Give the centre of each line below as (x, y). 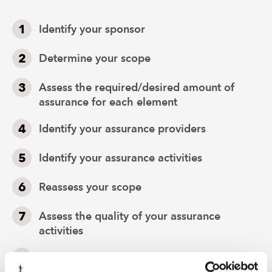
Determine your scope (95, 58)
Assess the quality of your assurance (130, 216)
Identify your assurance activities (121, 158)
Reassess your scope (90, 187)
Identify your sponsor (92, 29)
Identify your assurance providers (122, 129)
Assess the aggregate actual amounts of (139, 257)
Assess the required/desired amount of (137, 87)
